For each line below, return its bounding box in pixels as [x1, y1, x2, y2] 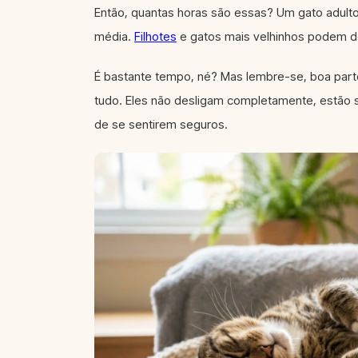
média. [94, 29, 134, 45]
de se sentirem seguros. [94, 117, 228, 133]
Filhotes [134, 29, 177, 45]
